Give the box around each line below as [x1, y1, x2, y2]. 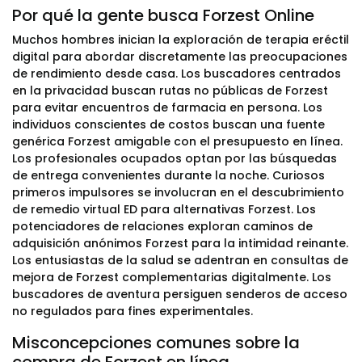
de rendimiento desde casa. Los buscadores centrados [12, 65, 341, 82]
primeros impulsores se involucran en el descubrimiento [12, 184, 344, 200]
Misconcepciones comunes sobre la [12, 331, 300, 354]
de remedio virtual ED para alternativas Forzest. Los [12, 201, 316, 217]
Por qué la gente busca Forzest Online [12, 4, 314, 27]
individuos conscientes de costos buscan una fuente [12, 116, 325, 133]
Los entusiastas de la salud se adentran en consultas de [12, 252, 348, 268]
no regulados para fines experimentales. [12, 303, 253, 319]
